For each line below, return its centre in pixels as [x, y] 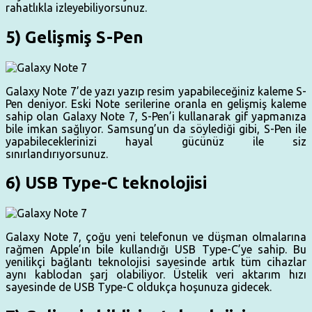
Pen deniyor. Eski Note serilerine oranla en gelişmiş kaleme [156, 103]
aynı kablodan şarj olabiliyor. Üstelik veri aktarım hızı [156, 275]
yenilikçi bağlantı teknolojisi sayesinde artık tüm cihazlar [156, 262]
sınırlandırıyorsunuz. [57, 154]
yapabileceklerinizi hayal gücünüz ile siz [156, 141]
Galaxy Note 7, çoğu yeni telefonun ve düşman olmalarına [156, 237]
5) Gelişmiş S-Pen [75, 37]
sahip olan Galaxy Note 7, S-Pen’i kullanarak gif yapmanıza [156, 116]
